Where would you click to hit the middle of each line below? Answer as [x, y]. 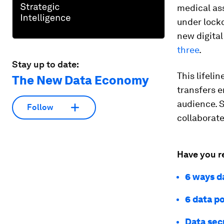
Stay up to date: [45, 64]
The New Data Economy [80, 80]
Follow [40, 107]
